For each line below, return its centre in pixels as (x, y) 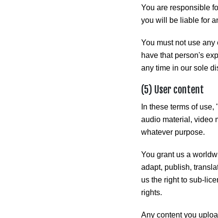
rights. (152, 192)
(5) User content (173, 90)
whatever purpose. (173, 132)
